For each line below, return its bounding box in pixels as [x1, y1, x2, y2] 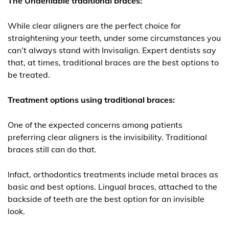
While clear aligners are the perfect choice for [8, 20, 181, 31]
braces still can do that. [8, 144, 97, 155]
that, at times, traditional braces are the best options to [8, 57, 219, 68]
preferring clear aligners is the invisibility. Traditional [8, 132, 207, 143]
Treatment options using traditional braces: [8, 95, 175, 105]
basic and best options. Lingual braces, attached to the [8, 181, 217, 192]
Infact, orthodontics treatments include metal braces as [8, 169, 218, 180]
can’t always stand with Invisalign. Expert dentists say [8, 45, 216, 56]
